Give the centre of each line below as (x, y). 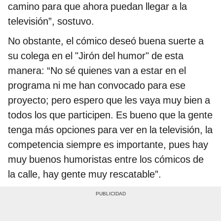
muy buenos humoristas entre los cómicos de (106, 159)
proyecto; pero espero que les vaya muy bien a (109, 100)
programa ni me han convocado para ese (97, 85)
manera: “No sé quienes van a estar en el (97, 70)
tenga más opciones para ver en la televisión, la (110, 129)
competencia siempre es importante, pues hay (108, 144)
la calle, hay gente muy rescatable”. (85, 174)
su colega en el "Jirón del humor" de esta (96, 55)
